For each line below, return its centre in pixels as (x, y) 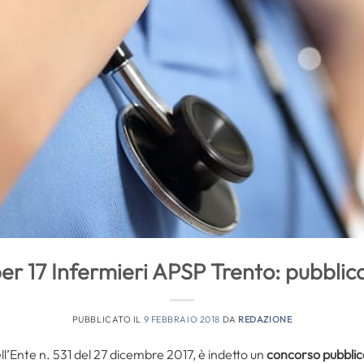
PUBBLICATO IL (108, 319)
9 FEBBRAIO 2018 (182, 319)
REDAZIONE (265, 319)
